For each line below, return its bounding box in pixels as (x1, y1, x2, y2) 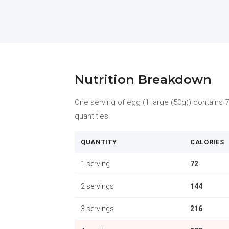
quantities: (75, 111, 110, 121)
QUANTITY (81, 138, 117, 146)
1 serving (81, 159, 110, 168)
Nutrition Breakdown (75, 72, 212, 87)
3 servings (81, 204, 114, 213)
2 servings (81, 182, 114, 190)
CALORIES (190, 138, 224, 146)
